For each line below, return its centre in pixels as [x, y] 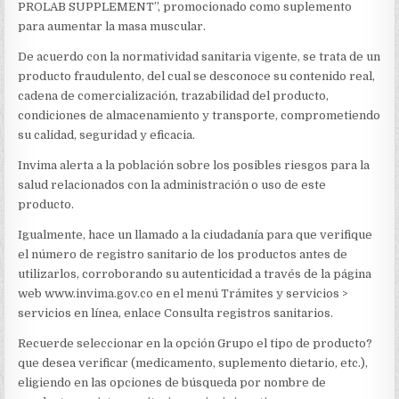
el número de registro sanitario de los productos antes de [183, 254]
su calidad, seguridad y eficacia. [107, 135]
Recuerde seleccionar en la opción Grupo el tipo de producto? [195, 343]
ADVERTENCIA [326, 21]
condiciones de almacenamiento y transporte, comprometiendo [199, 115]
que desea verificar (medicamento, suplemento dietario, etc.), [193, 363]
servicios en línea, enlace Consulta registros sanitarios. [176, 313]
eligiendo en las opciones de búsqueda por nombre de [172, 383]
